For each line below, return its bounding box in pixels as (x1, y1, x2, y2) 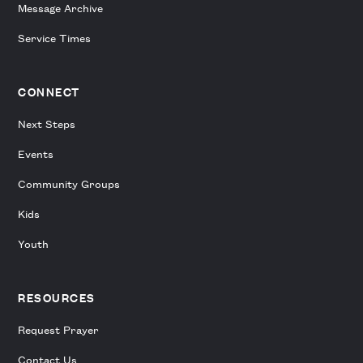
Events (18, 146, 54, 162)
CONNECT (18, 84, 80, 100)
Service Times (18, 30, 92, 46)
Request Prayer (18, 322, 100, 338)
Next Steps (18, 116, 76, 132)
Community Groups (18, 176, 121, 192)
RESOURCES (18, 290, 96, 306)
